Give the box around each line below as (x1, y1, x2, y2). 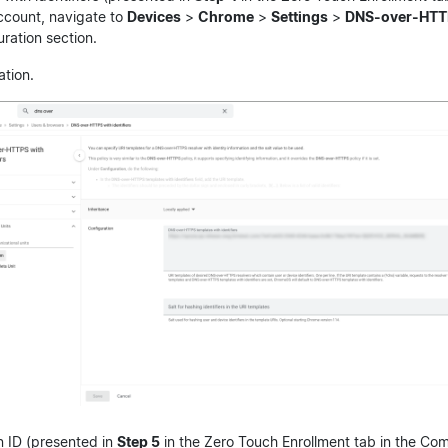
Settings (271, 7, 328, 25)
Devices (127, 7, 181, 25)
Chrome (198, 7, 254, 25)
